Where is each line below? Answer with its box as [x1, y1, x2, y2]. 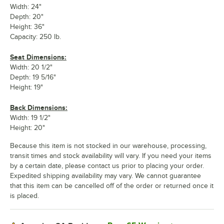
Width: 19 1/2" [10, 114, 50, 121]
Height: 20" [10, 124, 45, 131]
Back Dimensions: [10, 103, 67, 111]
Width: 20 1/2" [10, 63, 52, 71]
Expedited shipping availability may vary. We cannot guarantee [10, 172, 201, 179]
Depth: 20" [10, 13, 43, 20]
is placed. [10, 192, 39, 199]
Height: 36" [10, 23, 44, 30]
